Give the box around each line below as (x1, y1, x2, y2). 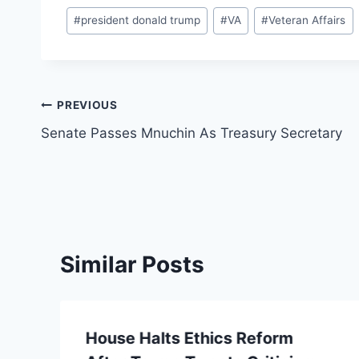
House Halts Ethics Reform (86, 328, 293, 348)
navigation (40, 130, 155, 158)
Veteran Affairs (268, 14, 346, 27)
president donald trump (81, 14, 201, 27)
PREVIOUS (57, 99, 118, 112)
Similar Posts (60, 250, 204, 278)
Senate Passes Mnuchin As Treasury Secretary (41, 124, 342, 141)
